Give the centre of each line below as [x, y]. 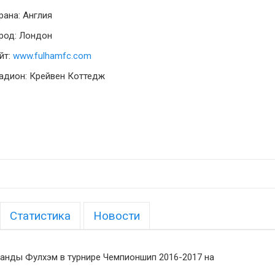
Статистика [40, 216]
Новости [117, 216]
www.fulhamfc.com [52, 56]
